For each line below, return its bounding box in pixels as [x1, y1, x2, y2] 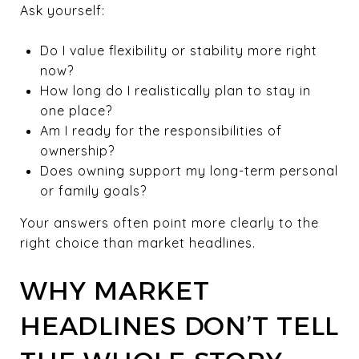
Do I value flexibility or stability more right [39, 42, 317, 58]
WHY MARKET [20, 274, 210, 306]
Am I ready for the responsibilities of [39, 122, 282, 139]
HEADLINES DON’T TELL [20, 309, 339, 341]
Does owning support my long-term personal [39, 162, 338, 179]
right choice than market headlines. [20, 234, 256, 251]
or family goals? [39, 182, 147, 199]
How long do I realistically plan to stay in [39, 82, 311, 99]
